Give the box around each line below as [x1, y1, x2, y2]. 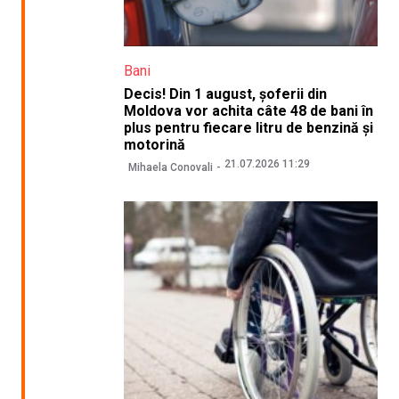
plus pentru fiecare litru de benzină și [123, 118, 373, 136]
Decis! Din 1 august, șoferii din [123, 85, 327, 102]
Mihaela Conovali [127, 161, 213, 175]
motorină [123, 135, 185, 153]
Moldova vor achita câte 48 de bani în [123, 102, 373, 119]
